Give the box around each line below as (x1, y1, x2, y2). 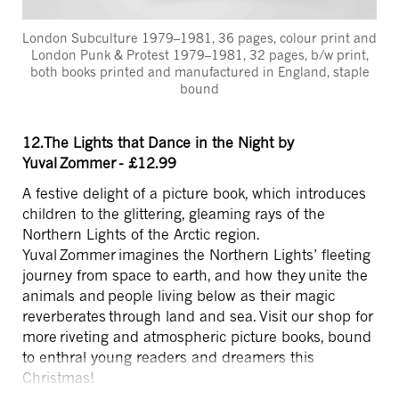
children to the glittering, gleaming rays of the (22, 204, 325, 223)
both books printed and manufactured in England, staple (29, 63, 370, 79)
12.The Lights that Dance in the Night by (22, 133, 294, 151)
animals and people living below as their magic (22, 286, 335, 305)
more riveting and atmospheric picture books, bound (22, 327, 371, 346)
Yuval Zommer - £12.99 (22, 153, 176, 172)
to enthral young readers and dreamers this (22, 347, 314, 366)
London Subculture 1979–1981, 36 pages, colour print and (22, 29, 377, 45)
